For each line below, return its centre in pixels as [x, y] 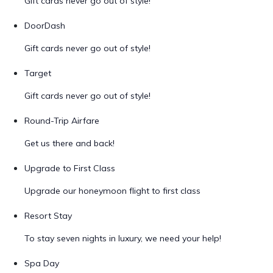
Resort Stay [48, 216]
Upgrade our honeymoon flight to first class [112, 191]
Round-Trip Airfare [62, 121]
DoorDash [45, 26]
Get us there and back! [69, 143]
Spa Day [42, 263]
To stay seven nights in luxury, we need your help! [123, 238]
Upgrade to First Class [70, 168]
